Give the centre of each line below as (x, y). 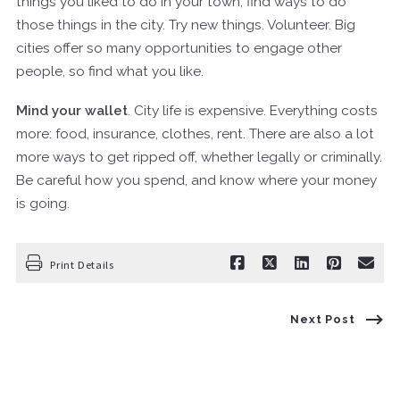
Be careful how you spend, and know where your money (196, 180)
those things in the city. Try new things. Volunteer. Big (186, 25)
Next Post (323, 319)
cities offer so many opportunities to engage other (179, 48)
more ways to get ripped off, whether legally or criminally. (199, 157)
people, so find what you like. (110, 71)
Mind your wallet (72, 110)
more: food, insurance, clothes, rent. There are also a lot (195, 133)
